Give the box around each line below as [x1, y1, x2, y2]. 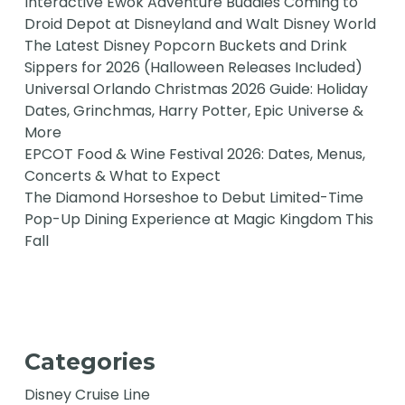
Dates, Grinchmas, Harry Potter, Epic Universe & [24, 100, 364, 122]
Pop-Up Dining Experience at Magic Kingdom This [24, 209, 374, 231]
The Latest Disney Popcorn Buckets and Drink [24, 35, 348, 57]
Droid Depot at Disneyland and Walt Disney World [24, 14, 377, 35]
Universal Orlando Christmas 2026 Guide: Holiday [24, 79, 369, 100]
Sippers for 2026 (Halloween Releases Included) [24, 57, 363, 79]
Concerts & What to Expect [24, 165, 221, 187]
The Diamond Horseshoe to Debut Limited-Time [24, 187, 364, 209]
